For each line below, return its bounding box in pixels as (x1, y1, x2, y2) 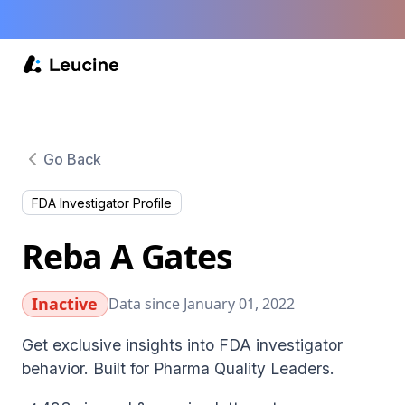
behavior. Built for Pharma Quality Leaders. (22, 358, 334, 378)
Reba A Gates (22, 232, 232, 279)
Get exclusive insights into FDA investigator (22, 334, 343, 354)
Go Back (43, 149, 101, 168)
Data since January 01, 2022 (108, 294, 295, 315)
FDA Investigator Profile (32, 194, 172, 211)
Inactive (32, 292, 99, 315)
